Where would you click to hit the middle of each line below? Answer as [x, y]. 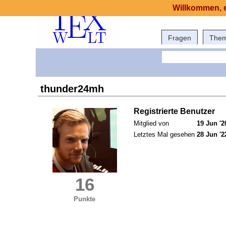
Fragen [180, 38]
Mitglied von [151, 124]
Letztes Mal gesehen [164, 135]
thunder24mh [72, 89]
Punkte [85, 199]
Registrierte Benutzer [174, 111]
